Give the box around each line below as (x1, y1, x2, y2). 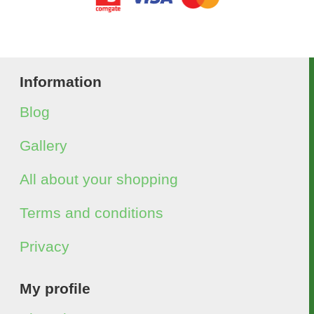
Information (20, 74, 102, 90)
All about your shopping (20, 171, 178, 187)
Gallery (20, 137, 67, 153)
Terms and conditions (20, 205, 163, 221)
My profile (20, 280, 90, 296)
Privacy (20, 238, 69, 254)
